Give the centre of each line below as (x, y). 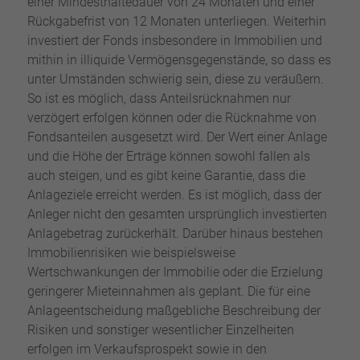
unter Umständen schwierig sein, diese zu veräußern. (175, 80)
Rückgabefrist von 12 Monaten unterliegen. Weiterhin (176, 22)
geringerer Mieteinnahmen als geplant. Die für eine (168, 292)
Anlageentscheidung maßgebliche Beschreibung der (174, 311)
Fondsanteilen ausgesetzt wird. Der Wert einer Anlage (177, 137)
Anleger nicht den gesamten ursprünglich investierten (177, 215)
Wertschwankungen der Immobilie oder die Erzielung (175, 272)
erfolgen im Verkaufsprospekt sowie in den (147, 350)
